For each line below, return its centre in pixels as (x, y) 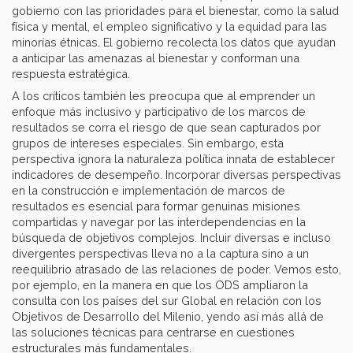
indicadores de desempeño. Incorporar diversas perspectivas (176, 175)
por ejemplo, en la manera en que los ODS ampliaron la (160, 285)
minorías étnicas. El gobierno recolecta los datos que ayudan (174, 43)
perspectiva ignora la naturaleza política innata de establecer (173, 159)
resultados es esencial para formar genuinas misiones (156, 206)
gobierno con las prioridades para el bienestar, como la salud (175, 11)
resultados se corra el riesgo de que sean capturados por (166, 128)
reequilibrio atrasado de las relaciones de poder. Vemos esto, (176, 269)
